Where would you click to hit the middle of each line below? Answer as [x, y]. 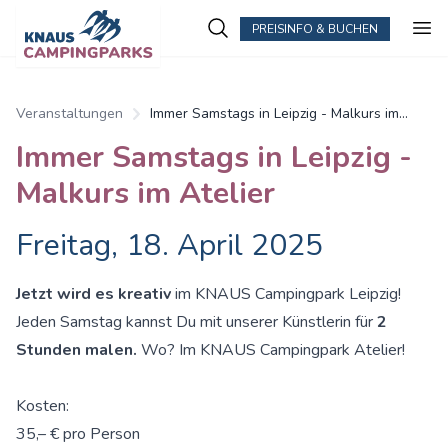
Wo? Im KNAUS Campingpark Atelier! [271, 350]
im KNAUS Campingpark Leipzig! [288, 294]
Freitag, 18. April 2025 [169, 245]
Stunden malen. [76, 350]
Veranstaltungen [69, 113]
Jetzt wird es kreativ [95, 294]
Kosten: [42, 406]
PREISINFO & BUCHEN [315, 28]
